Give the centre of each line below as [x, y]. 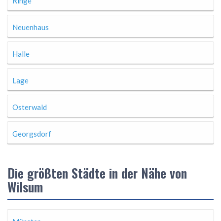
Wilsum [25, 187]
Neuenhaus [31, 27]
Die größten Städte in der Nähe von [97, 173]
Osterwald [30, 107]
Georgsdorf [32, 134]
